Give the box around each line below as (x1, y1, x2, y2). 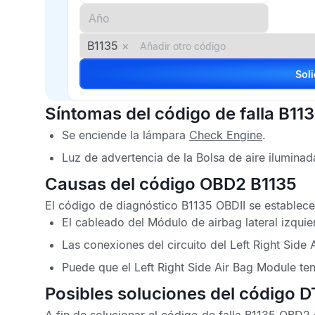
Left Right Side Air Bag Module (134, 260, 296, 274)
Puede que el (62, 260, 134, 274)
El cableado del (62, 215, 148, 229)
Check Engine (189, 128, 262, 142)
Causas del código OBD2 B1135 (45, 174, 297, 194)
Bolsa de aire (196, 150, 269, 165)
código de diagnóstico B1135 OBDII (58, 198, 245, 212)
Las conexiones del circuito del (62, 238, 230, 252)
